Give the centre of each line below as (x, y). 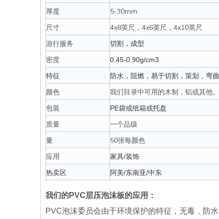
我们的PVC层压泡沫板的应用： (101, 195)
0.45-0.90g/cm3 (134, 60)
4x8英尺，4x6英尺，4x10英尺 (160, 27)
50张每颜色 (130, 140)
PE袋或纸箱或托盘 (138, 108)
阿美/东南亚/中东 (136, 173)
